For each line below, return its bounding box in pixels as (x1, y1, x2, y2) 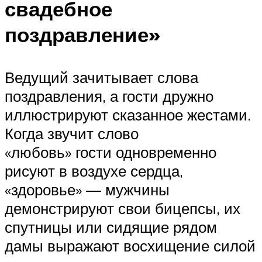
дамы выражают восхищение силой (5, 236, 256, 256)
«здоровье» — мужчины (5, 180, 170, 199)
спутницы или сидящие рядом (5, 218, 217, 237)
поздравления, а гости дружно (5, 87, 213, 106)
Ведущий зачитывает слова (5, 68, 198, 87)
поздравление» (5, 21, 160, 47)
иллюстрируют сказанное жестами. (5, 105, 251, 125)
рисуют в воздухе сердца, (5, 161, 183, 181)
